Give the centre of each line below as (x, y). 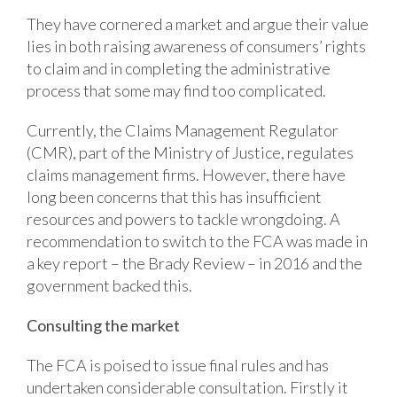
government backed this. (109, 285)
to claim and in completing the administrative (179, 68)
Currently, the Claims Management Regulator (183, 130)
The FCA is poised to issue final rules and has (178, 365)
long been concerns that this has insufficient (174, 196)
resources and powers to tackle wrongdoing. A (183, 218)
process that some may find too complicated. (176, 90)
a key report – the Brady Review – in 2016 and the (195, 263)
